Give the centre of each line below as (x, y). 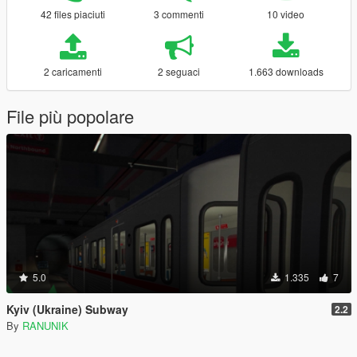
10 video (286, 14)
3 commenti (179, 14)
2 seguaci (179, 71)
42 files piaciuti (73, 14)
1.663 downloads (286, 71)
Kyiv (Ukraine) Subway (67, 309)
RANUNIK (45, 325)
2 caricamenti (73, 71)
